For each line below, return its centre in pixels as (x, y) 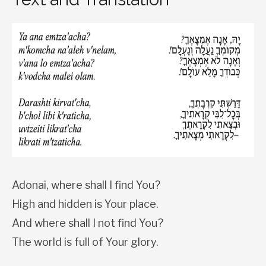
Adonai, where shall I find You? (86, 185)
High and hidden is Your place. (85, 204)
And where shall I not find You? (88, 223)
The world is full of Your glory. (85, 242)
